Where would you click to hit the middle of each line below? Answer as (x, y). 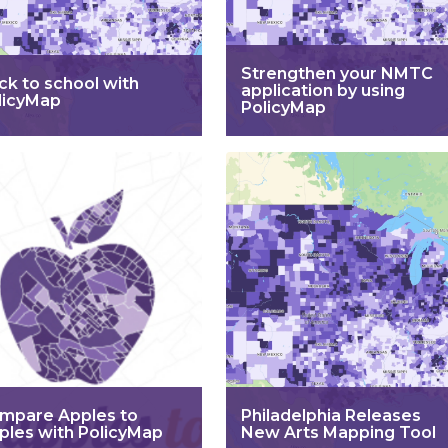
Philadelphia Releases (330, 415)
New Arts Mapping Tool (338, 432)
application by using (322, 90)
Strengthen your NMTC (336, 73)
